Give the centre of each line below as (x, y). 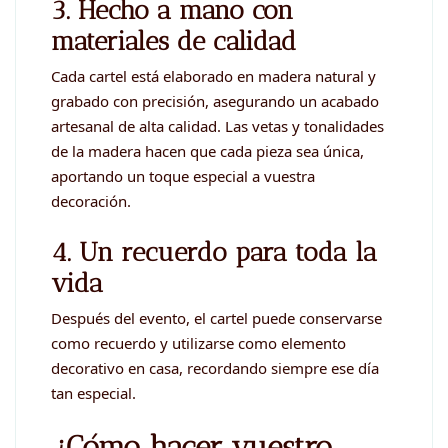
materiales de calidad (173, 40)
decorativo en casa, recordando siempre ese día (215, 368)
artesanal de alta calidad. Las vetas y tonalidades (217, 126)
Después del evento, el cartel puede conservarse (216, 318)
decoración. (91, 201)
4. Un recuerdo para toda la (214, 251)
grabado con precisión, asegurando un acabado (215, 101)
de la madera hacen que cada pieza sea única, (207, 151)
